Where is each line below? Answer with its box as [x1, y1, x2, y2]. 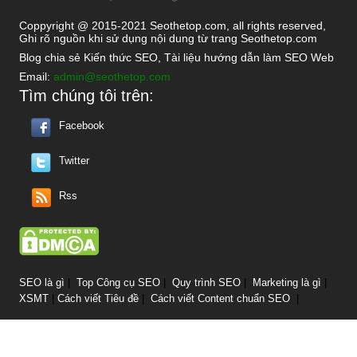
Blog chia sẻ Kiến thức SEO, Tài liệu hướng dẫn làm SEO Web [19, 51, 334, 65]
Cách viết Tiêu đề [57, 292, 139, 305]
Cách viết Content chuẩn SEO [151, 292, 290, 305]
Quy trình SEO [172, 277, 241, 289]
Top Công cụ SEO [76, 277, 160, 289]
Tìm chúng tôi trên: [19, 87, 154, 105]
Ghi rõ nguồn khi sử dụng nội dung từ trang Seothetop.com [19, 32, 317, 45]
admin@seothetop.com [53, 70, 171, 84]
